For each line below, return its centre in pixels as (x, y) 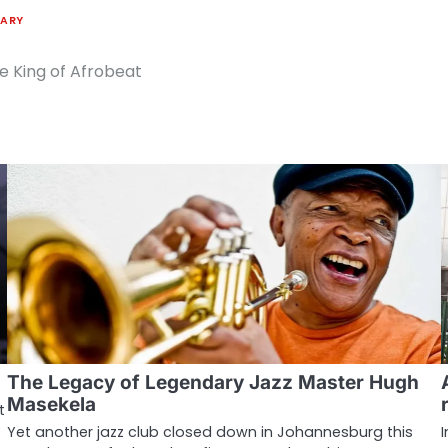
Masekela (51, 404)
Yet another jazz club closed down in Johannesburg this (209, 431)
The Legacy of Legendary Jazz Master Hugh (212, 382)
